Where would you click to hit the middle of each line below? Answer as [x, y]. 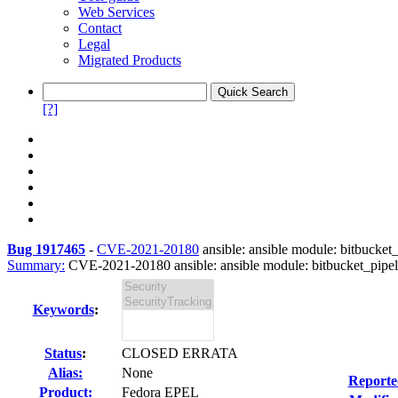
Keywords [63, 310]
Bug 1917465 [46, 249]
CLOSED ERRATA [180, 353]
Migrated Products [130, 60]
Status [63, 353]
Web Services [116, 12]
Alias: [65, 373]
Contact [100, 28]
